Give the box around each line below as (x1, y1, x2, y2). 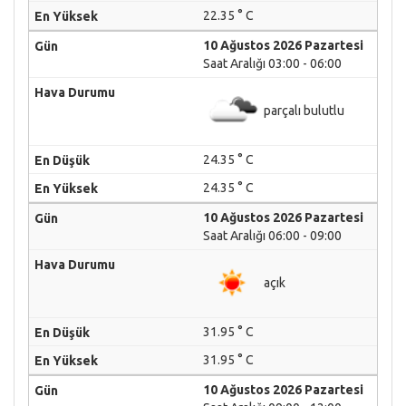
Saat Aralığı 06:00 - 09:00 (203, 228, 342, 243)
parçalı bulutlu (261, 102, 344, 118)
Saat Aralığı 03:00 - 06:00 (203, 56, 342, 71)
